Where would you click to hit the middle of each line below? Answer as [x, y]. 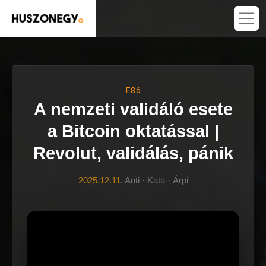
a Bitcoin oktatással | [133, 131]
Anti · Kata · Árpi [155, 180]
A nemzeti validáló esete [133, 109]
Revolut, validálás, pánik [133, 153]
